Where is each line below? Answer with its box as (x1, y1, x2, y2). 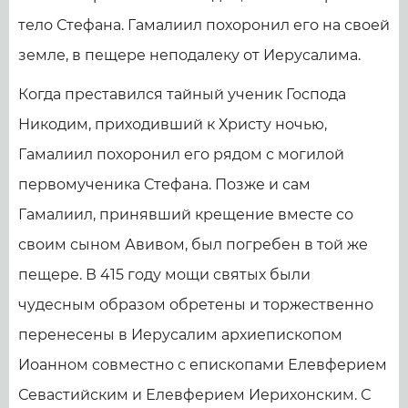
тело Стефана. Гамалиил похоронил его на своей (18, 15, 390, 34)
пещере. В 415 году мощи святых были (18, 265, 311, 283)
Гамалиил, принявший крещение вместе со (18, 205, 353, 223)
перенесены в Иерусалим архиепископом (18, 325, 342, 343)
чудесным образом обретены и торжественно (18, 295, 373, 313)
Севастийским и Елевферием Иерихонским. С (18, 385, 371, 403)
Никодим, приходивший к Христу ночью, (18, 115, 327, 133)
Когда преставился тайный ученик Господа (18, 85, 346, 103)
